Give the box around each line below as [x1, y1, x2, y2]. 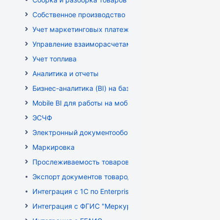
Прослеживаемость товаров [32, 158, 129, 166]
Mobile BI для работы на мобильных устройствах [32, 99, 197, 107]
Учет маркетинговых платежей [32, 25, 137, 33]
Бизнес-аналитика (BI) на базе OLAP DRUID [32, 84, 177, 92]
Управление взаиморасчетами [32, 40, 136, 48]
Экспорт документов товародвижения [32, 172, 162, 181]
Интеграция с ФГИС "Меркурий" [32, 202, 142, 210]
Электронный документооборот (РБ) [32, 128, 155, 137]
